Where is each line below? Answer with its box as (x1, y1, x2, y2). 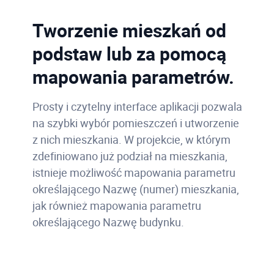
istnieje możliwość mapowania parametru (32, 165, 235, 180)
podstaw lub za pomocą (32, 40, 226, 66)
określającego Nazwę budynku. (32, 214, 184, 229)
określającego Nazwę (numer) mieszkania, (32, 181, 239, 196)
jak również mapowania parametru (32, 198, 201, 213)
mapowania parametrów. (32, 64, 234, 89)
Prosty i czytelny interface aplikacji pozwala (32, 98, 242, 114)
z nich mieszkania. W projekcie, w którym (32, 131, 231, 147)
